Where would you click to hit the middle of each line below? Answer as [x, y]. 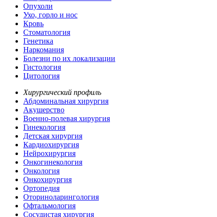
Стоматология [47, 32]
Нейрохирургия [49, 153]
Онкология [41, 170]
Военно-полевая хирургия [67, 118]
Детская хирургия [53, 136]
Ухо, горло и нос [50, 15]
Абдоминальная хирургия [66, 101]
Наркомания [44, 49]
